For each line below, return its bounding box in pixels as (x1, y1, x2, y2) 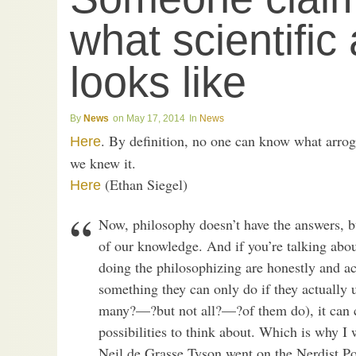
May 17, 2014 (126, 113, 185, 125)
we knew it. (70, 153, 136, 172)
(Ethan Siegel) (101, 174, 188, 194)
